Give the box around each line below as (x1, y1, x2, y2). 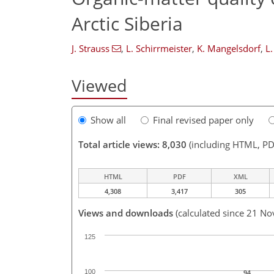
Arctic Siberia (72, 10, 183, 36)
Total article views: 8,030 (78, 138, 187, 151)
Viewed (72, 74, 127, 97)
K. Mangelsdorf (196, 42, 261, 54)
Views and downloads (78, 207, 173, 220)
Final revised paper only (153, 114, 254, 127)
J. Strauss (72, 42, 109, 54)
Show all (91, 114, 126, 127)
